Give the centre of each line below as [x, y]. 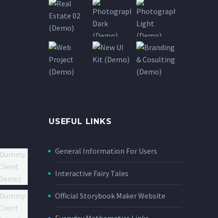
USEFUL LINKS [80, 121]
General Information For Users [106, 151]
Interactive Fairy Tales [92, 173]
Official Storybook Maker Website [110, 195]
